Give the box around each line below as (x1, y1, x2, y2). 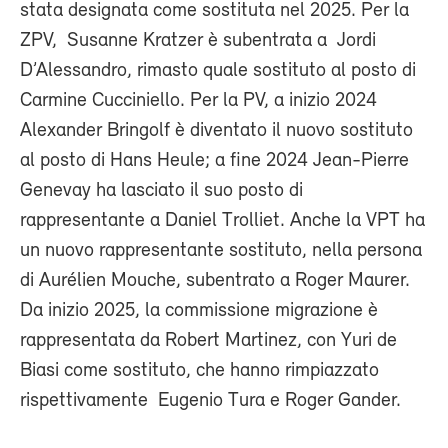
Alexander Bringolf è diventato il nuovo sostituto (20, 120, 413, 141)
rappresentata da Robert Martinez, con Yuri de (20, 330, 397, 351)
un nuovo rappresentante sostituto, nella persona (20, 240, 422, 261)
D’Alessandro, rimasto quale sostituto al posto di (20, 60, 416, 81)
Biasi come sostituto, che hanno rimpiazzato (20, 360, 379, 381)
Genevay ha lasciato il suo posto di (20, 180, 303, 201)
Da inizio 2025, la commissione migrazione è (20, 300, 378, 321)
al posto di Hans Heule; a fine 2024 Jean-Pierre (20, 150, 409, 171)
